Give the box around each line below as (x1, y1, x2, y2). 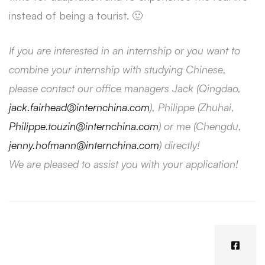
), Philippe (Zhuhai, (150, 101, 234, 114)
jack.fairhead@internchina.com (9, 101, 150, 114)
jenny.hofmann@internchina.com (9, 138, 159, 151)
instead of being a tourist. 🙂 (9, 9, 143, 22)
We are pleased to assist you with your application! (9, 157, 238, 170)
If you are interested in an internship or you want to (9, 44, 240, 57)
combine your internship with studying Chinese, (9, 63, 226, 76)
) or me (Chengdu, (159, 119, 241, 132)
